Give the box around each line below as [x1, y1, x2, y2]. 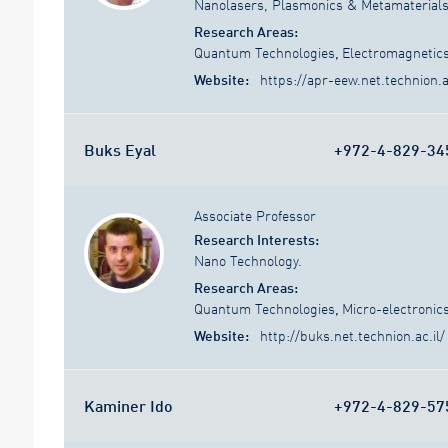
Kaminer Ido [84, 396, 173, 416]
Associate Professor [194, 207, 316, 225]
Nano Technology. [194, 252, 302, 270]
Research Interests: [194, 231, 319, 249]
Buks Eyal [84, 140, 156, 160]
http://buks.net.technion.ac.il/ [260, 327, 445, 345]
